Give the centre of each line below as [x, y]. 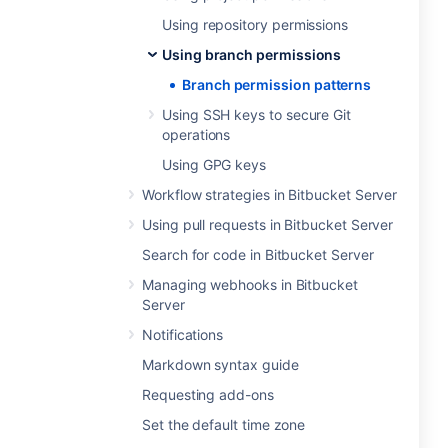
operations [196, 134]
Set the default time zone [224, 424]
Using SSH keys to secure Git [257, 114]
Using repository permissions [255, 24]
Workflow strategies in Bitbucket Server [270, 194]
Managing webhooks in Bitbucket [250, 284]
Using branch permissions [252, 54]
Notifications [183, 334]
